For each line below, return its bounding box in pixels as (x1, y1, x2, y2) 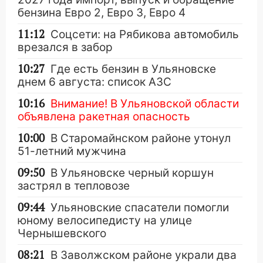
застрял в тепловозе (18, 178, 130, 193)
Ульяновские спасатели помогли (50, 200, 229, 214)
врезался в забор (18, 40, 113, 54)
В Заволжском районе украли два (50, 248, 237, 262)
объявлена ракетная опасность (18, 109, 190, 123)
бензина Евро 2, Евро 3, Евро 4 (18, 5, 186, 19)
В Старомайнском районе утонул (50, 131, 231, 145)
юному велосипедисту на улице (18, 213, 192, 227)
